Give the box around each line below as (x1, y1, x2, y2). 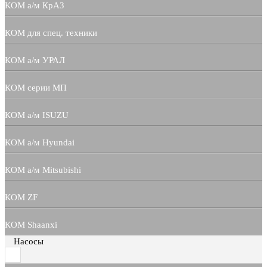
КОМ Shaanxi (5, 220, 57, 230)
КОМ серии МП (5, 83, 67, 93)
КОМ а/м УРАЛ (5, 55, 65, 66)
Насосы (14, 237, 44, 247)
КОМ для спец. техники (5, 28, 97, 38)
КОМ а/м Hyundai (5, 138, 74, 148)
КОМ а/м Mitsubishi (5, 165, 81, 175)
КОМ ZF (5, 193, 38, 203)
